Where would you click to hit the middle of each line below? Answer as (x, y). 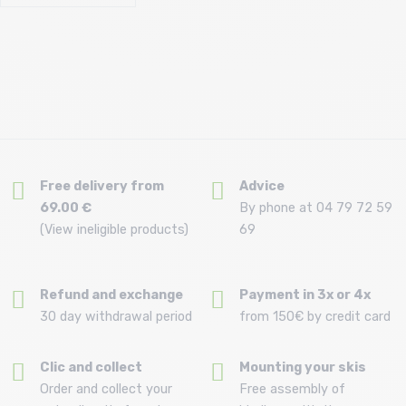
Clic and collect (91, 368)
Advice (262, 187)
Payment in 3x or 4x (305, 295)
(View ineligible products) (114, 230)
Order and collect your (106, 390)
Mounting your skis (303, 368)
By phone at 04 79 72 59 (316, 208)
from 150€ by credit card (315, 317)
